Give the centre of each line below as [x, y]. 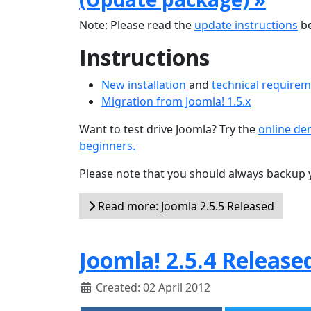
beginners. [107, 146]
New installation [144, 85]
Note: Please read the [137, 25]
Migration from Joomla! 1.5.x [176, 101]
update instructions [246, 25]
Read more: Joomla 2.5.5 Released [185, 206]
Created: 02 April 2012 [153, 287]
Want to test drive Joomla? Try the [169, 129]
